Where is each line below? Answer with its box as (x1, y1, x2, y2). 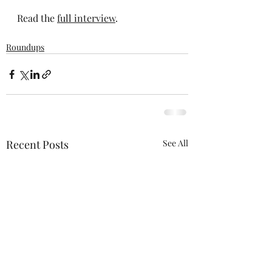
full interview (57, 12, 115, 24)
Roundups (6, 41, 44, 53)
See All (163, 137, 188, 149)
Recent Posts (6, 137, 69, 152)
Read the (17, 12, 57, 24)
